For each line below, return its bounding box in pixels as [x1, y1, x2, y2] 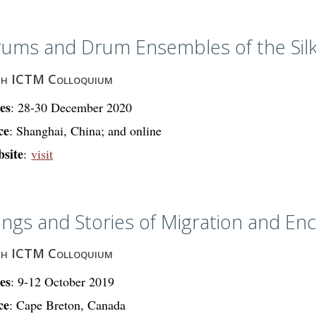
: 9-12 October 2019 [11, 273, 115, 290]
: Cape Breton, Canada [9, 296, 126, 313]
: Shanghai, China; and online [9, 121, 162, 139]
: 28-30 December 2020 [11, 98, 133, 116]
